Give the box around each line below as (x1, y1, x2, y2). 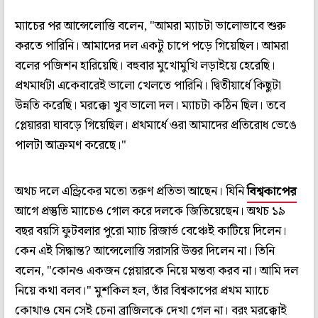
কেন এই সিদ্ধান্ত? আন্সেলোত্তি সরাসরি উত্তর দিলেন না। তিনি (15, 241, 275, 261)
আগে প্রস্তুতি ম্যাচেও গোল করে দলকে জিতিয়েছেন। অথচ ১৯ (15, 201, 285, 221)
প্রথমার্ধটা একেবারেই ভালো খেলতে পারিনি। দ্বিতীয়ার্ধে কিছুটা (15, 75, 281, 96)
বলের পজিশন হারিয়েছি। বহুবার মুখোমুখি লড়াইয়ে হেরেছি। (15, 55, 275, 76)
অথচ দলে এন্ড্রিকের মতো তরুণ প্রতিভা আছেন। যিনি (15, 181, 247, 202)
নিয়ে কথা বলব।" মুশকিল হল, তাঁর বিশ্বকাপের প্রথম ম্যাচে (15, 280, 269, 301)
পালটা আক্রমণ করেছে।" (15, 135, 126, 155)
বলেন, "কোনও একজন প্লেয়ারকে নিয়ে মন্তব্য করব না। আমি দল (15, 261, 298, 281)
